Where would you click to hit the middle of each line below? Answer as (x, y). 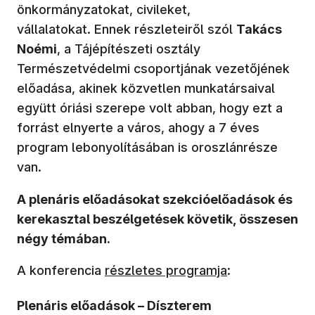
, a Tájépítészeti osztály (129, 49)
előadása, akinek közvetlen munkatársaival (146, 89)
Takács (259, 30)
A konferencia (61, 271)
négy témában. (65, 239)
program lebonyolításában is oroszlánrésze (147, 148)
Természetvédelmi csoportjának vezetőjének (153, 69)
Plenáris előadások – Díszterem (114, 306)
